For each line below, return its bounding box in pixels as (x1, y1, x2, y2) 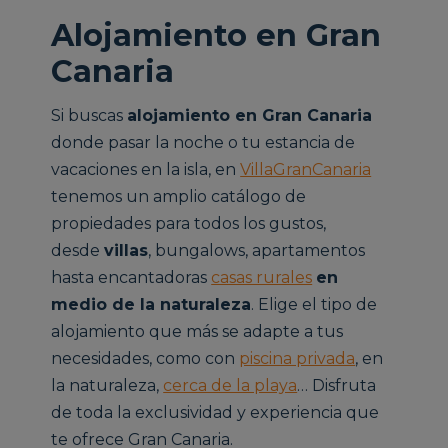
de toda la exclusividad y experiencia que (51, 403, 380, 423)
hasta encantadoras (51, 268, 212, 288)
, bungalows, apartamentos (148, 241, 366, 261)
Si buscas (51, 106, 128, 126)
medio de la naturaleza (51, 295, 252, 315)
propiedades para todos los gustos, (51, 214, 327, 234)
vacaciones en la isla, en (51, 160, 241, 180)
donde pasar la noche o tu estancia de (51, 133, 356, 153)
